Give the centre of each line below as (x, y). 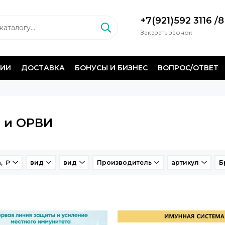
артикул (185, 162)
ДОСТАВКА (43, 68)
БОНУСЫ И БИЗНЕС (111, 68)
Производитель (124, 162)
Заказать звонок (166, 33)
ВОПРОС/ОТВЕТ (188, 68)
